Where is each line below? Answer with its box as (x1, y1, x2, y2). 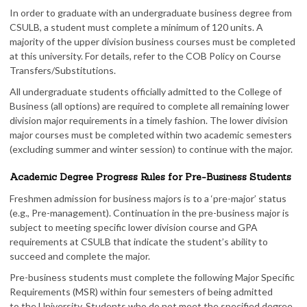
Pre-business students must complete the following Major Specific (10, 271, 295, 283)
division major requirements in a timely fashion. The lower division (10, 114, 288, 126)
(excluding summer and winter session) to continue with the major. (10, 143, 293, 155)
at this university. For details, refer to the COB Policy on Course (10, 50, 281, 62)
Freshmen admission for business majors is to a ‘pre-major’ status (10, 193, 286, 204)
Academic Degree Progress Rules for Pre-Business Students (10, 171, 294, 183)
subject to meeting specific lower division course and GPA (10, 221, 258, 233)
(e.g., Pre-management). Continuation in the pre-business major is (10, 207, 289, 219)
